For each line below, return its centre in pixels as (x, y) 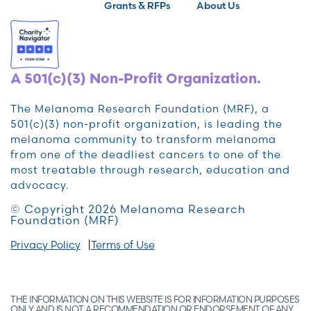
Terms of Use (123, 244)
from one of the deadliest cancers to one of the (146, 154)
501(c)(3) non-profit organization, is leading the (146, 124)
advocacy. (40, 185)
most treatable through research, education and (150, 169)
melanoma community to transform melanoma (143, 139)
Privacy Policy (45, 244)
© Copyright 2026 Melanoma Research (128, 209)
